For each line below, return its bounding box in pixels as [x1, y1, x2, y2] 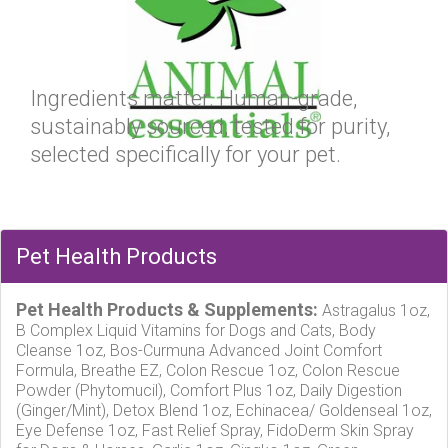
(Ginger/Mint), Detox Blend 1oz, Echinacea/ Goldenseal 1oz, [16, 401, 432, 420]
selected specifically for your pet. [30, 142, 341, 167]
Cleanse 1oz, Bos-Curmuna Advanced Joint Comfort [16, 341, 382, 360]
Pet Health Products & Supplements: [16, 299, 318, 320]
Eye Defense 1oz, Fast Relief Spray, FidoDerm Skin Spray [16, 421, 414, 440]
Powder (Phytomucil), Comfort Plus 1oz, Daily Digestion [16, 381, 402, 400]
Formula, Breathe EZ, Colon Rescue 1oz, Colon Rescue [16, 361, 400, 380]
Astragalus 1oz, [318, 301, 430, 320]
